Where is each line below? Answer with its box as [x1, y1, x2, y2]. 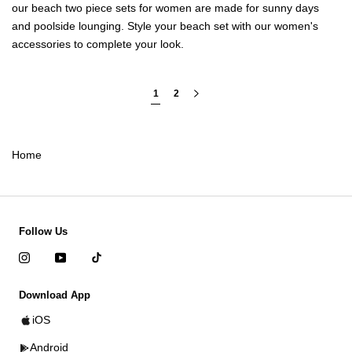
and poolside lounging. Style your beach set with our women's [12, 20, 318, 33]
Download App [19, 289, 90, 302]
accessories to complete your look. [12, 38, 184, 51]
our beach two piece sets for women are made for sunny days [12, 2, 319, 15]
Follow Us [19, 225, 68, 238]
